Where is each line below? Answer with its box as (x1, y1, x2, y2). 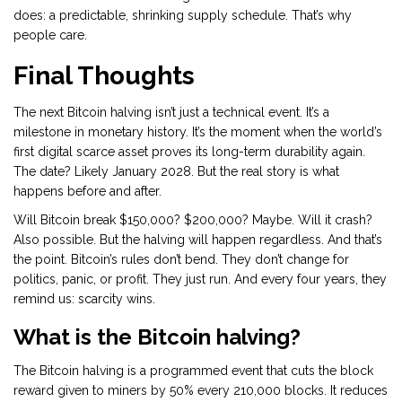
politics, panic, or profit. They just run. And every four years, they (13, 272, 387, 287)
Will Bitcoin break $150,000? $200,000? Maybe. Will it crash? (13, 213, 372, 228)
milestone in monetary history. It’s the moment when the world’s (13, 125, 382, 140)
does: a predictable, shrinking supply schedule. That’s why (13, 8, 352, 23)
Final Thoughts (13, 61, 195, 92)
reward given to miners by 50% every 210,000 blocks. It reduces (13, 383, 388, 398)
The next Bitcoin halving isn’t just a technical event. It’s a (13, 105, 329, 120)
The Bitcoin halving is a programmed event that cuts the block (13, 363, 373, 379)
